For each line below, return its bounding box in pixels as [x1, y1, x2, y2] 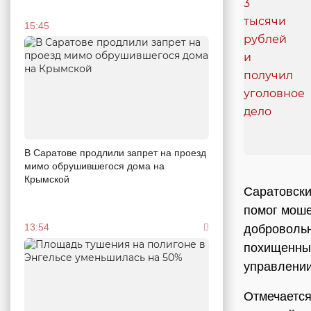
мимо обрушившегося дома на [24, 160, 165, 172]
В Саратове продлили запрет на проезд [24, 147, 206, 159]
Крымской [24, 174, 69, 185]
